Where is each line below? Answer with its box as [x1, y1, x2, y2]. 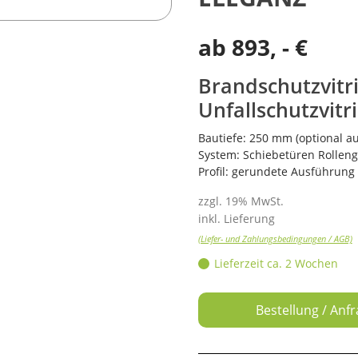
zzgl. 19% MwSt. [197, 193, 284, 209]
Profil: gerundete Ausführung [197, 164, 355, 179]
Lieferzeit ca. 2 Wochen [213, 256, 338, 271]
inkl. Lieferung [197, 211, 275, 226]
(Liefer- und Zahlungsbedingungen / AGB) [197, 233, 352, 245]
